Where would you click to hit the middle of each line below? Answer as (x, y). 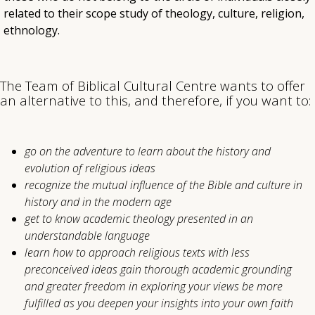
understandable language (87, 236)
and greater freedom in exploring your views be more (154, 287)
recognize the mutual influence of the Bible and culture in (163, 185)
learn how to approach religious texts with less (137, 253)
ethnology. (32, 31)
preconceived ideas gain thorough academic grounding (158, 270)
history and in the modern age (98, 202)
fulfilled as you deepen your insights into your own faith (159, 303)
